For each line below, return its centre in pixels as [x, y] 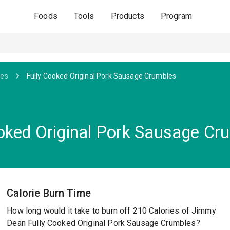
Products [127, 16]
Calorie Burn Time [49, 193]
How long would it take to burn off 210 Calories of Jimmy [111, 211]
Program [176, 16]
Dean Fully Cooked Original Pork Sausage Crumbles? [103, 223]
